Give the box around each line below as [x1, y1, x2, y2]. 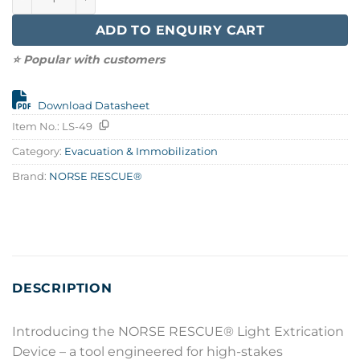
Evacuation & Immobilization [64, 145, 218, 157]
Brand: [12, 170, 49, 182]
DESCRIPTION [12, 280, 112, 296]
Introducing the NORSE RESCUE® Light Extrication [12, 323, 344, 339]
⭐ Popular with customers [12, 51, 165, 67]
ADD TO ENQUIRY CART [95, 22, 265, 38]
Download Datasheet [38, 99, 149, 112]
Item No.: [12, 120, 62, 133]
